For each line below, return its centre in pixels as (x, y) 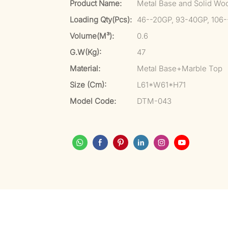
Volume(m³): (92, 36)
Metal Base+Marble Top (180, 68)
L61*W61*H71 (161, 85)
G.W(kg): (85, 52)
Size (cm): (88, 85)
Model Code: (93, 101)
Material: (85, 68)
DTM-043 (154, 101)
